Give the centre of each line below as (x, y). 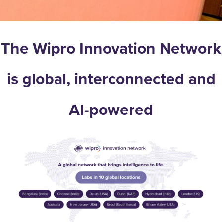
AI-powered (111, 110)
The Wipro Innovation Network (111, 48)
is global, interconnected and (111, 79)
